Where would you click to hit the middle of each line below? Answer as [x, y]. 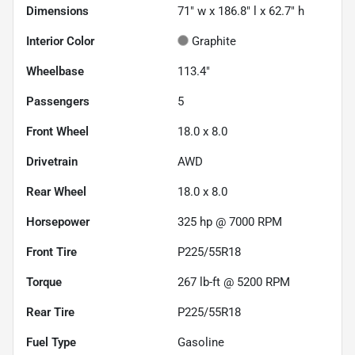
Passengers [58, 102]
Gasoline [201, 343]
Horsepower [58, 222]
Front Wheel [57, 132]
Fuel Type [51, 343]
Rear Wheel [56, 192]
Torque [44, 282]
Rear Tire [50, 313]
